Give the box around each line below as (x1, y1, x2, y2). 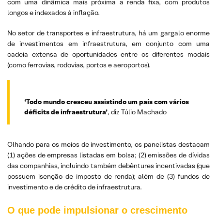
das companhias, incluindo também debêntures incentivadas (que (7, 161, 210, 170)
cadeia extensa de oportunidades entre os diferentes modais (7, 50, 210, 59)
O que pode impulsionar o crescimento (7, 205, 187, 216)
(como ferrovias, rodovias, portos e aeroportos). (7, 61, 151, 69)
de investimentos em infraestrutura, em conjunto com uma (7, 39, 210, 48)
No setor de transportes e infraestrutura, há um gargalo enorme (7, 29, 210, 37)
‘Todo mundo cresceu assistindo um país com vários (24, 97, 189, 106)
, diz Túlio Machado (108, 108, 167, 116)
